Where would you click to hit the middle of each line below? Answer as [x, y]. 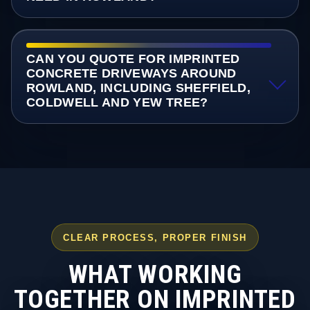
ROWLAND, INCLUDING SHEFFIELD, [138, 88]
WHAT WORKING [155, 274]
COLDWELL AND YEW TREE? [117, 103]
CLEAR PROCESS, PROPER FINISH [155, 237]
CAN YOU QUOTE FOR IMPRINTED [133, 59]
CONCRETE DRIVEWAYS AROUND [131, 74]
